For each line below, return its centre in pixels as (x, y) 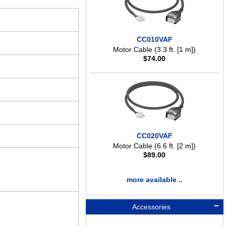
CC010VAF (154, 40)
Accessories (151, 207)
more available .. (154, 180)
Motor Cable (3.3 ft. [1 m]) (155, 50)
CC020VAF (154, 136)
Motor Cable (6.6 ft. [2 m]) (155, 146)
